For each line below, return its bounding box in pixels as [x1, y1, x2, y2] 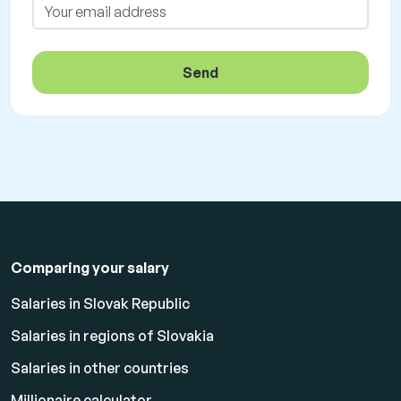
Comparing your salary [11, 259, 169, 277]
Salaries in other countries [11, 359, 189, 377]
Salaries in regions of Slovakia [11, 327, 214, 345]
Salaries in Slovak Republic [11, 294, 190, 312]
